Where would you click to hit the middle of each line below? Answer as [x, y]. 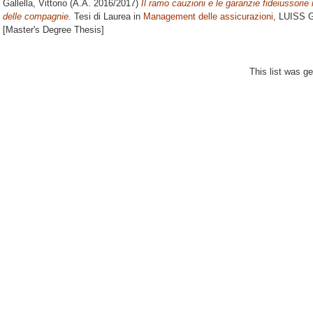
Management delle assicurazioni [208, 17]
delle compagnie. [37, 17]
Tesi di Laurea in [107, 17]
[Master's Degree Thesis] [53, 30]
